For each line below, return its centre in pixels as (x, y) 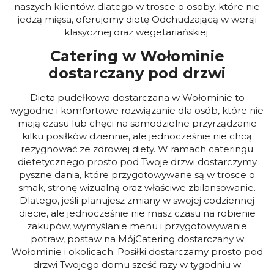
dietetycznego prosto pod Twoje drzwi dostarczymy (137, 161)
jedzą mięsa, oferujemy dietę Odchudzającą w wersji (137, 19)
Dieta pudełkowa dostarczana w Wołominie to (137, 97)
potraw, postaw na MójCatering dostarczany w (137, 239)
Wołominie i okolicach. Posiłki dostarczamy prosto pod (137, 251)
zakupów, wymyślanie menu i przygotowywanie (137, 226)
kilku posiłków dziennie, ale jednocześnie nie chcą (137, 136)
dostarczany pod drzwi (137, 73)
